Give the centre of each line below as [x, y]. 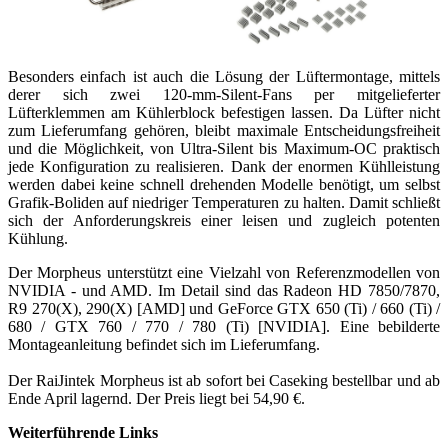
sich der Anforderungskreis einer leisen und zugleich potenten [224, 220]
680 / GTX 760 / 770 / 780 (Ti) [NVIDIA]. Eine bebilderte [224, 326]
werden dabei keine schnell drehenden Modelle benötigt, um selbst [224, 184]
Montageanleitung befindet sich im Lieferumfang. [164, 344]
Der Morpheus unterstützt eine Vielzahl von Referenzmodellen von [224, 272]
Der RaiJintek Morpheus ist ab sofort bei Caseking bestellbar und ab [224, 380]
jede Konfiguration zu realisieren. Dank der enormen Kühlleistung [224, 166]
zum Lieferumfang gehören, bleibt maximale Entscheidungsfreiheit [224, 130]
